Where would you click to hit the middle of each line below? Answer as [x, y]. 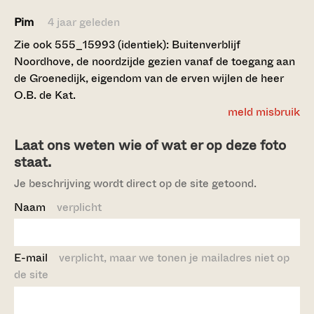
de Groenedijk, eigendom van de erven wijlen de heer [149, 78]
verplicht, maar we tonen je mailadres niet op [174, 258]
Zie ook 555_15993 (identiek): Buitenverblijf [127, 45]
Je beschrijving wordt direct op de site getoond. [135, 183]
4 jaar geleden [84, 22]
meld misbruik [264, 112]
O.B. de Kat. [45, 95]
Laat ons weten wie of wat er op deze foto [150, 145]
